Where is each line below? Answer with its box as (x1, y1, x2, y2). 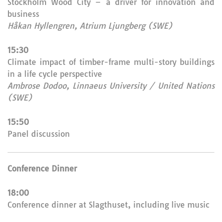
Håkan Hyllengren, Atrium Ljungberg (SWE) (7, 21, 172, 31)
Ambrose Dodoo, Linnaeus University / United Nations (7, 81, 215, 91)
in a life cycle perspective (7, 69, 102, 79)
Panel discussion (7, 129, 70, 139)
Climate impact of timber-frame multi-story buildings (7, 57, 215, 67)
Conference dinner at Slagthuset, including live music (7, 200, 210, 210)
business (7, 9, 39, 19)
